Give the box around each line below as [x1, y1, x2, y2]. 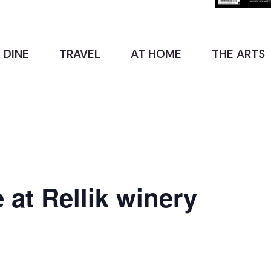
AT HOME [131, 46, 181, 62]
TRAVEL [59, 46, 100, 62]
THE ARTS [212, 46, 265, 62]
